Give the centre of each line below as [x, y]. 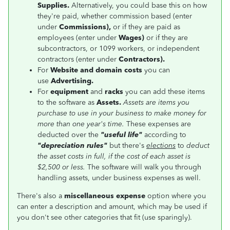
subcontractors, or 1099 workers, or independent [118, 49]
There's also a [41, 196]
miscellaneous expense [105, 196]
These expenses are [159, 124]
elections [161, 146]
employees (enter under [78, 38]
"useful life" [121, 135]
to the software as [67, 102]
